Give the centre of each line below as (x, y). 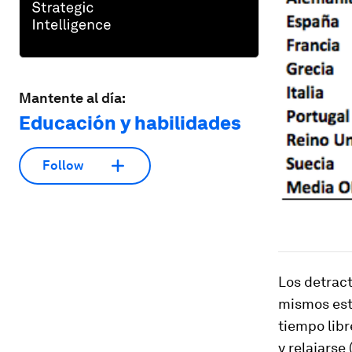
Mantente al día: (72, 97)
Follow (63, 166)
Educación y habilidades (130, 123)
